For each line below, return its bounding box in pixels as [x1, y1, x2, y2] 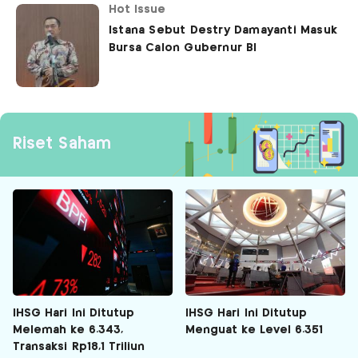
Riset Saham [13, 137, 111, 153]
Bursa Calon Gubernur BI [109, 42, 257, 54]
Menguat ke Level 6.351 [185, 324, 324, 336]
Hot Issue [109, 4, 166, 16]
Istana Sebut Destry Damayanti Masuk [109, 25, 337, 37]
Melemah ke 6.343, [13, 324, 123, 336]
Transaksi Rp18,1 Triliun [13, 341, 145, 353]
